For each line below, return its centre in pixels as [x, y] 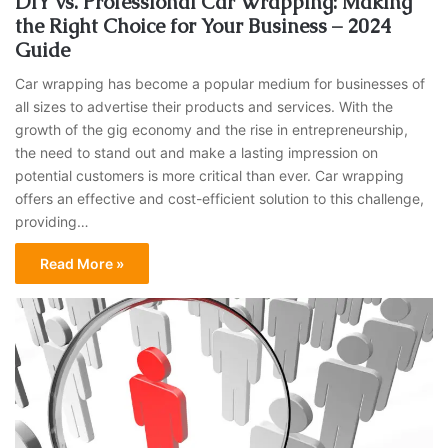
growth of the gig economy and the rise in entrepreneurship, [212, 129]
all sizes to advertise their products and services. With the [204, 106]
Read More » [82, 263]
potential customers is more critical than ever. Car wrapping [210, 175]
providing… [52, 221]
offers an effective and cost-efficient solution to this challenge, [220, 198]
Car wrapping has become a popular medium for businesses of [220, 83]
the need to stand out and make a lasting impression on [197, 152]
